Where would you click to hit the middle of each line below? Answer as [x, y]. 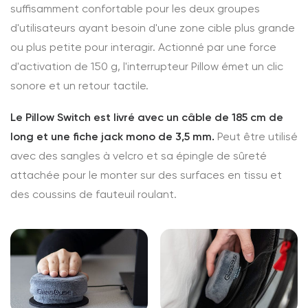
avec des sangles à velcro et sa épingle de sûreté [139, 156]
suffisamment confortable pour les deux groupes [135, 9]
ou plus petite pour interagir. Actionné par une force [143, 47]
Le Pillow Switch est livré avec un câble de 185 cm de [147, 117]
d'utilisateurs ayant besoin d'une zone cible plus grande [153, 28]
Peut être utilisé [256, 136]
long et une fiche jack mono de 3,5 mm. [112, 136]
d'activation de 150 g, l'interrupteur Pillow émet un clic [147, 66]
